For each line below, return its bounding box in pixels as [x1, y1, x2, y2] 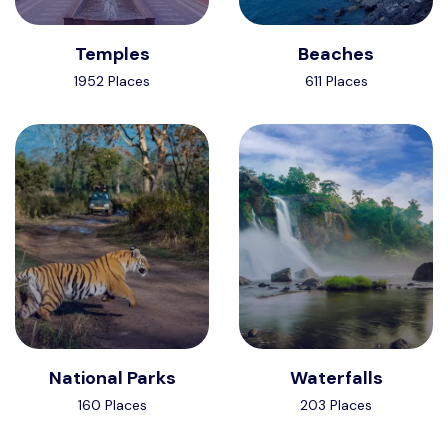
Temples [74, 42, 150, 67]
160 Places [77, 395, 147, 414]
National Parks [48, 365, 176, 390]
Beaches [298, 42, 374, 67]
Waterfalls [289, 365, 383, 390]
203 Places [300, 395, 372, 414]
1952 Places [74, 72, 150, 91]
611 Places [304, 72, 368, 91]
